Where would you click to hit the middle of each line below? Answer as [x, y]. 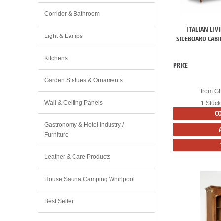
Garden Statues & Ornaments [84, 80]
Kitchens [56, 58]
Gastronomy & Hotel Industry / [84, 125]
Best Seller [59, 201]
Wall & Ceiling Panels [74, 103]
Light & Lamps [64, 36]
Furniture [56, 135]
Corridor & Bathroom [72, 14]
